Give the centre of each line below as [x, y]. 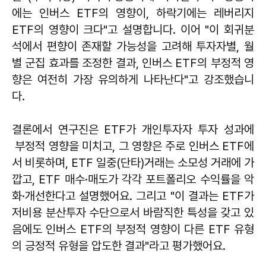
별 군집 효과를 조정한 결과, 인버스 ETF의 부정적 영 [133, 63]
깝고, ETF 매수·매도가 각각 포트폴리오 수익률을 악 [133, 179]
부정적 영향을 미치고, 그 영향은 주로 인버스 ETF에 [133, 146]
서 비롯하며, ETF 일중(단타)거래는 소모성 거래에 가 [133, 162]
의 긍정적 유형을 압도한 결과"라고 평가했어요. [119, 246]
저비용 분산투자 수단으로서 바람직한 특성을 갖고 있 [133, 212]
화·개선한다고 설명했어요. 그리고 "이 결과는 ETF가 [133, 196]
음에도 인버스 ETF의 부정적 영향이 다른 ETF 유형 [133, 229]
